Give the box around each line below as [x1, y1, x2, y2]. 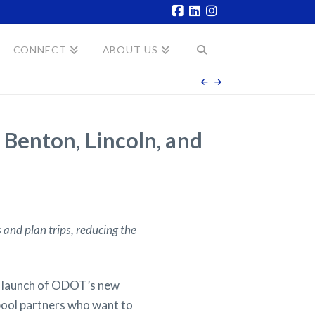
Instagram [213, 25, 269, 41]
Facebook [179, 25, 234, 41]
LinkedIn [196, 25, 244, 41]
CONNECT [13, 44, 67, 56]
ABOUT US [102, 44, 158, 56]
